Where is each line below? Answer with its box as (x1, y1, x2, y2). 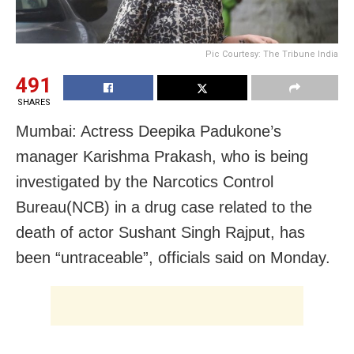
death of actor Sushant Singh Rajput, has (16, 223, 305, 241)
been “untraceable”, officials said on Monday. (16, 248, 330, 266)
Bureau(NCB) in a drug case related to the (16, 198, 312, 216)
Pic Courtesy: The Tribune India (205, 48, 338, 59)
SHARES (17, 96, 51, 107)
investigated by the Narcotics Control (16, 172, 273, 190)
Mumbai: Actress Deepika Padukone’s (16, 122, 281, 140)
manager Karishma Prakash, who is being (16, 147, 308, 165)
